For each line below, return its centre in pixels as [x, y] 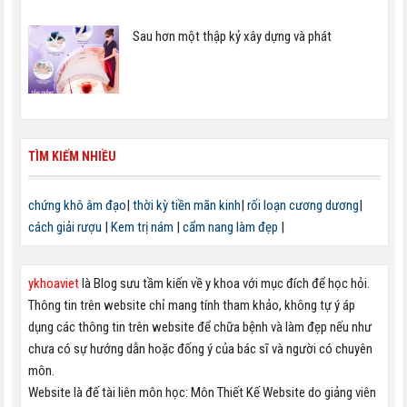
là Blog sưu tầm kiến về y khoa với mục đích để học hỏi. [224, 284]
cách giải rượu [65, 228]
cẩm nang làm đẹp [230, 228]
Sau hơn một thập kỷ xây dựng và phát [232, 36]
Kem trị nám [142, 228]
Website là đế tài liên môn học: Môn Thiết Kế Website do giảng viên [202, 393]
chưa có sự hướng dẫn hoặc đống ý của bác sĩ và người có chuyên [200, 349]
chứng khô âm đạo [77, 206]
